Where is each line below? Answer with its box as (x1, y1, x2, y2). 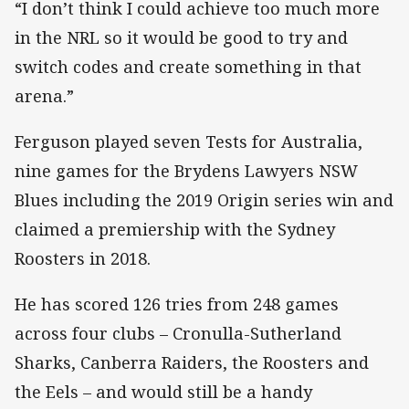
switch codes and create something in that (15, 56, 362, 79)
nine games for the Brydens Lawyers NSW (15, 160, 358, 183)
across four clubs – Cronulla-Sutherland (15, 322, 341, 345)
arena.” (15, 85, 74, 108)
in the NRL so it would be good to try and (15, 26, 348, 49)
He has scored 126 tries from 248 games (15, 293, 339, 316)
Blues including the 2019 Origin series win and (15, 189, 393, 212)
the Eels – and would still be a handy (15, 381, 312, 404)
